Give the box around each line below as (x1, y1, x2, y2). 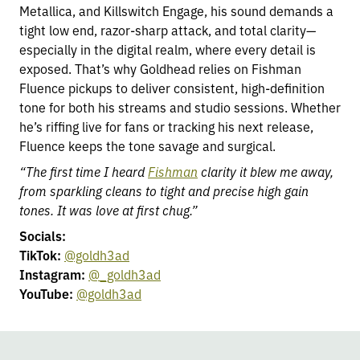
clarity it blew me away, (198, 162, 333, 180)
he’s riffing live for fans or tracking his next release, (19, 117, 313, 135)
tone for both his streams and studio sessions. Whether (19, 98, 341, 116)
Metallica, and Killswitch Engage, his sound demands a (19, 2, 333, 19)
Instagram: (19, 265, 88, 283)
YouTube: (19, 284, 76, 302)
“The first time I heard (19, 162, 148, 180)
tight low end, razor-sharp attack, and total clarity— (19, 21, 316, 39)
